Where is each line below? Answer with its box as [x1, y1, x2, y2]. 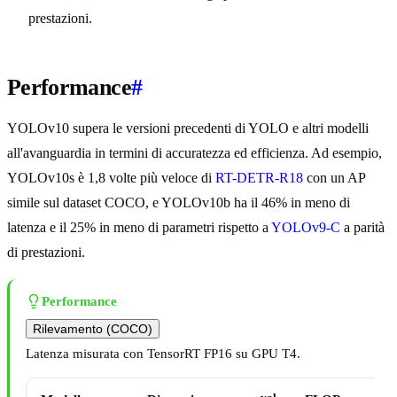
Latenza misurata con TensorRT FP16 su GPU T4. [26, 346, 300, 362]
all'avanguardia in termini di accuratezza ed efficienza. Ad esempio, [7, 145, 382, 161]
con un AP [303, 170, 365, 186]
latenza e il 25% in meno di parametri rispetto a [7, 220, 271, 236]
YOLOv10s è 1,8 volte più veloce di [7, 170, 215, 186]
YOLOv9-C [271, 220, 340, 236]
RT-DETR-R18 [215, 170, 303, 186]
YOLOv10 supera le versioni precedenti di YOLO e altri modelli [7, 121, 369, 136]
